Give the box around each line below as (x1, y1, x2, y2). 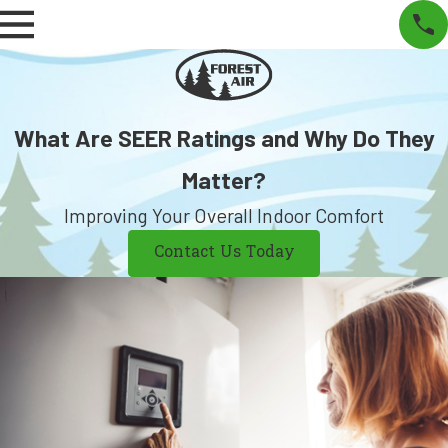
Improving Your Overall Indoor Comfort (64, 203, 384, 227)
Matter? (182, 165, 266, 194)
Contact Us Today (153, 241, 295, 265)
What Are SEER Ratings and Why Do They (13, 123, 435, 152)
